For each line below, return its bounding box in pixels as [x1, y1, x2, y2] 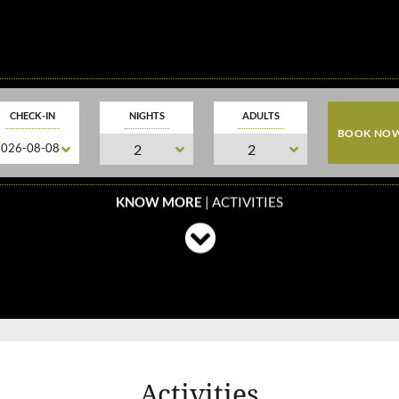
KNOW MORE [116, 193, 202, 210]
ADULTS [241, 110, 280, 121]
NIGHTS [128, 110, 165, 121]
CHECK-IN [10, 110, 56, 121]
